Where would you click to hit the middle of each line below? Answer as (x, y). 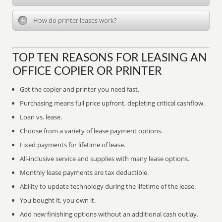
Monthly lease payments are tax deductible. (84, 172)
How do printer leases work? (75, 20)
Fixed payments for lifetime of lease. (73, 145)
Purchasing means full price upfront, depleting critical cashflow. (112, 103)
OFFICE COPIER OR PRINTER (87, 71)
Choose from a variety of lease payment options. (91, 131)
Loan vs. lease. (41, 117)
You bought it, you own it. (58, 200)
